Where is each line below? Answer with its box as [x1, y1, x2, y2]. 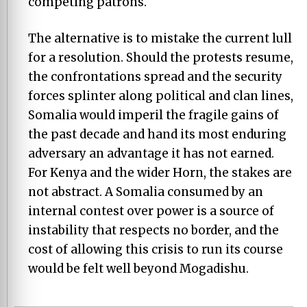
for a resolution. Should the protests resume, [28, 50, 293, 65]
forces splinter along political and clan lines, [28, 88, 293, 103]
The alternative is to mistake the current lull [28, 31, 292, 46]
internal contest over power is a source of [28, 204, 274, 219]
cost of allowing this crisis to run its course [28, 242, 283, 257]
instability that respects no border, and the [28, 223, 279, 238]
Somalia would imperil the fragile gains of [28, 108, 279, 123]
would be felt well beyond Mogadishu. [28, 261, 249, 276]
